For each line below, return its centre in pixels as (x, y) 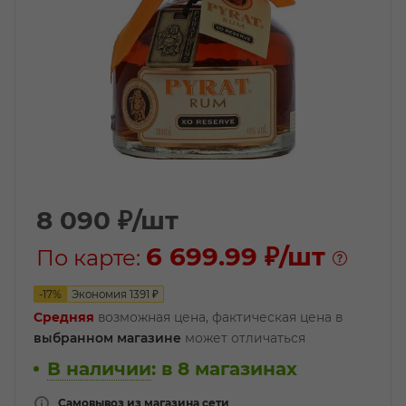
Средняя (64, 317)
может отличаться (243, 338)
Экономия (101, 295)
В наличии (99, 369)
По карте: (91, 258)
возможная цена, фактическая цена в (218, 317)
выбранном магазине (107, 338)
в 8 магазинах (229, 369)
